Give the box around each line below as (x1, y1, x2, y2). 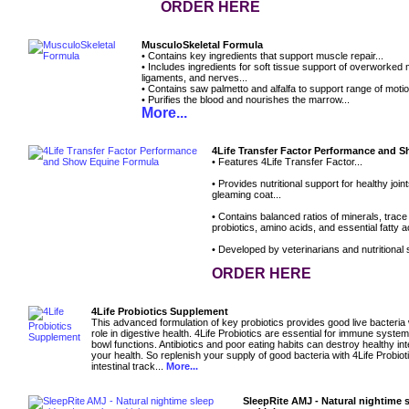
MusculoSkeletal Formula (142, 39, 263, 51)
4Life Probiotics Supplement (91, 306, 228, 318)
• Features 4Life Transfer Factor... (212, 156, 362, 168)
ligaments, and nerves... (142, 72, 247, 84)
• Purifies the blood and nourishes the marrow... (142, 94, 350, 106)
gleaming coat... (212, 189, 281, 201)
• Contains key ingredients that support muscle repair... (142, 50, 383, 62)
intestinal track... (91, 361, 163, 372)
